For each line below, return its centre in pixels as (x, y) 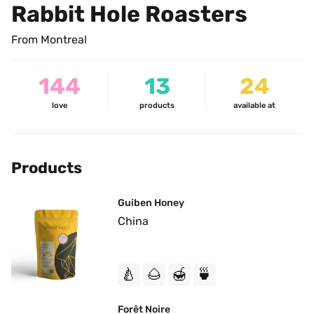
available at (254, 105)
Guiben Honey (151, 203)
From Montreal (49, 40)
